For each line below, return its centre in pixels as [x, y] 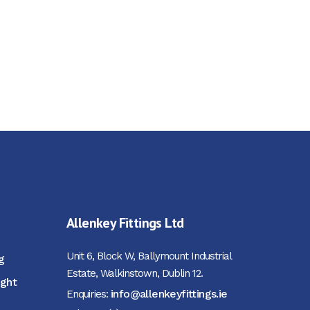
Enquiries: [89, 294]
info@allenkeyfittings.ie [169, 294]
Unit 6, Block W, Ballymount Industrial [149, 256]
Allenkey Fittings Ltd [125, 223]
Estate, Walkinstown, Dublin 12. [135, 273]
